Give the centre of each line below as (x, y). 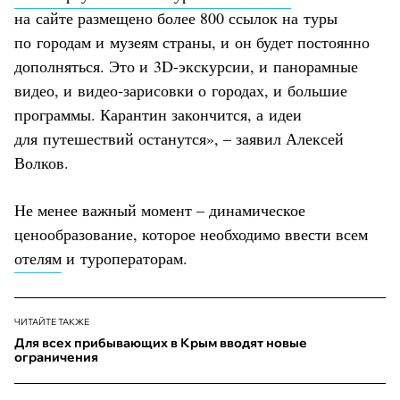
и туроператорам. (125, 258)
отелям (38, 258)
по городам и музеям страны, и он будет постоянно (192, 42)
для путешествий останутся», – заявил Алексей (179, 138)
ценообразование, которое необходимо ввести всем (191, 233)
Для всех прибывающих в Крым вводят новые (161, 342)
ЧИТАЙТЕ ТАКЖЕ (52, 321)
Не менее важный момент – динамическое (160, 209)
